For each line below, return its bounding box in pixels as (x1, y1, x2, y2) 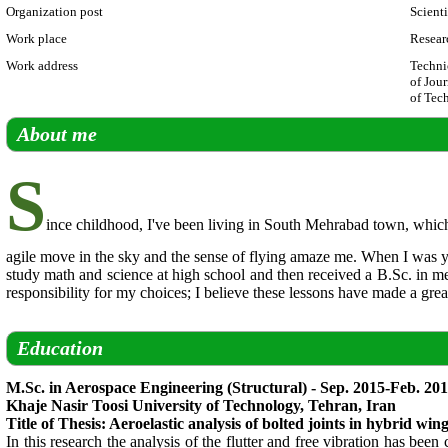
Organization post (6, 4, 103, 19)
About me (17, 123, 97, 145)
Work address (6, 58, 78, 73)
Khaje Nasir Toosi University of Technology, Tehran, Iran (6, 397, 396, 414)
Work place (6, 31, 67, 46)
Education (17, 337, 103, 359)
